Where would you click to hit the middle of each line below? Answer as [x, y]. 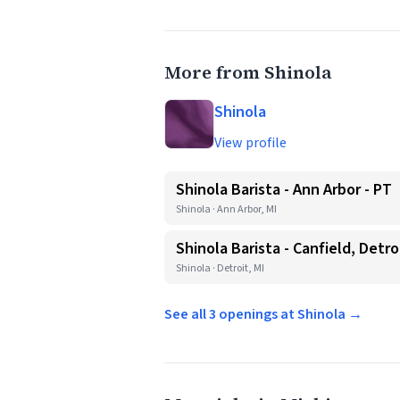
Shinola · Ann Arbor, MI [226, 209]
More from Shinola [248, 72]
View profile [250, 143]
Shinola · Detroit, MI [220, 268]
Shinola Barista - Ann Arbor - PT [284, 190]
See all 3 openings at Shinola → [263, 314]
